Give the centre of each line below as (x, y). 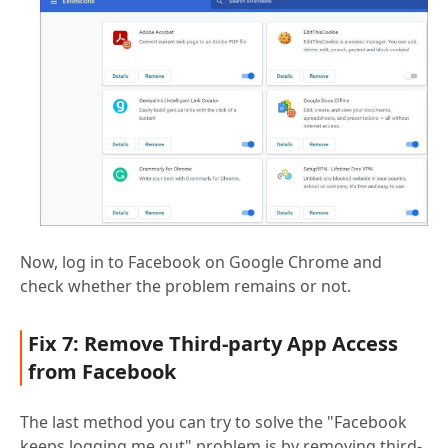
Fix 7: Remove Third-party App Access (213, 344)
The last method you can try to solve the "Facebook (213, 422)
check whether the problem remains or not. (185, 286)
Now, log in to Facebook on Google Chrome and (201, 262)
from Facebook (102, 372)
